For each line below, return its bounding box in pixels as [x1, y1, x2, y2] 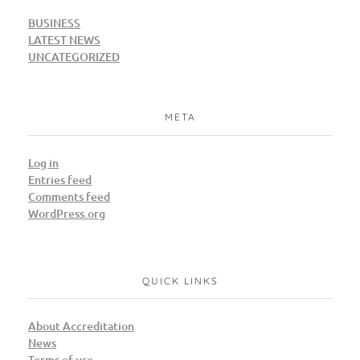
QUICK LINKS [141, 274, 219, 287]
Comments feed [28, 188, 110, 204]
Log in [28, 154, 59, 170]
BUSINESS [28, 14, 80, 31]
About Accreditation [28, 317, 134, 333]
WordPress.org [28, 205, 105, 221]
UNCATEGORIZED [28, 48, 120, 64]
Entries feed [28, 171, 92, 187]
